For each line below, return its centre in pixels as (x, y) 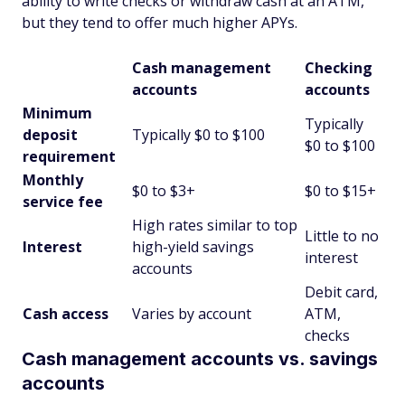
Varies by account (192, 313)
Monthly (53, 179)
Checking (339, 67)
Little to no (342, 235)
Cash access (66, 313)
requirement (69, 156)
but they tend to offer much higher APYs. (160, 22)
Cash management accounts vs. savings (200, 358)
